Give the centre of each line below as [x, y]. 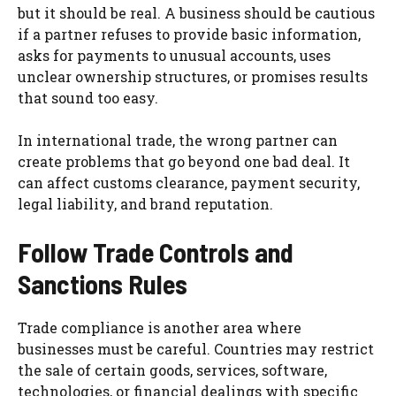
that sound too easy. [88, 97]
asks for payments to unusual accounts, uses [174, 55]
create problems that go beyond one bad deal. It [184, 161]
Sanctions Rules [103, 283]
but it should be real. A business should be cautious [196, 12]
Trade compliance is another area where [160, 327]
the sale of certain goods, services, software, [172, 369]
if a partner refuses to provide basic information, [189, 34]
